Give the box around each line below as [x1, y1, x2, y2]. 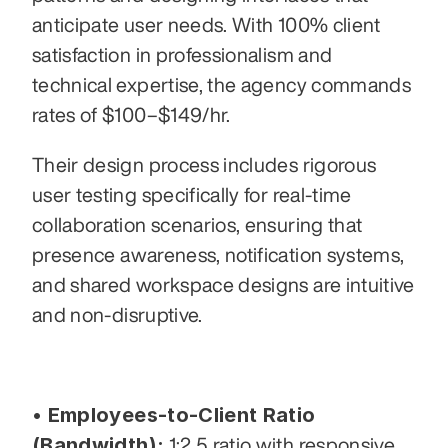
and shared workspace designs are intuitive [32, 274, 415, 296]
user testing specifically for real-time [32, 184, 352, 206]
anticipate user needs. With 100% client [32, 14, 381, 36]
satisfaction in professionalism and [32, 44, 333, 66]
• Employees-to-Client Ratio [32, 403, 316, 428]
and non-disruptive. [32, 304, 203, 326]
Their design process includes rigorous [32, 154, 377, 176]
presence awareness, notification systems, [32, 244, 405, 266]
